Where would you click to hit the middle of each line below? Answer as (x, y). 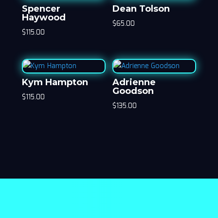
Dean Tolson (141, 9)
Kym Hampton (55, 82)
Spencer (41, 9)
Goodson (133, 91)
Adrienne (134, 82)
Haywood (44, 18)
